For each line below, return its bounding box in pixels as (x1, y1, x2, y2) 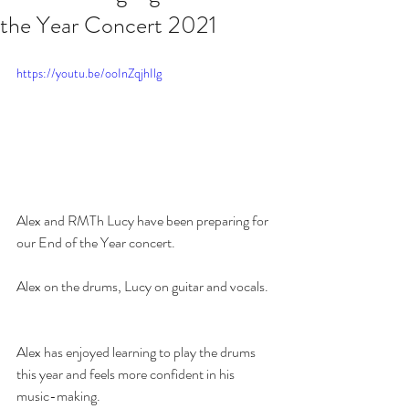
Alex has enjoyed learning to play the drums (16, 341, 258, 362)
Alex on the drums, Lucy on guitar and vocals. (16, 275, 274, 297)
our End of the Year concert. (16, 231, 181, 253)
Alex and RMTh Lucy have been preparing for (16, 209, 271, 231)
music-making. (16, 384, 100, 406)
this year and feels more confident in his (16, 362, 237, 384)
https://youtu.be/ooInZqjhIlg (16, 64, 162, 82)
